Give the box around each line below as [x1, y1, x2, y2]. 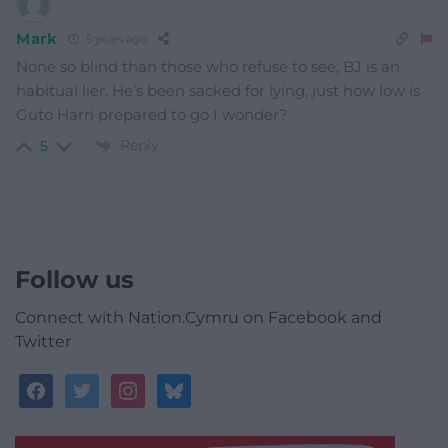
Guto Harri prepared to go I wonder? [16, 104, 288, 124]
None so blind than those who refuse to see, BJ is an [16, 56, 400, 76]
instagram [110, 375, 196, 395]
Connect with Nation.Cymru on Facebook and [15, 308, 382, 328]
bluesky [156, 375, 222, 395]
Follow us [15, 265, 134, 295]
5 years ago [82, 32, 147, 47]
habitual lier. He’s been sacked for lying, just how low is [16, 80, 420, 100]
